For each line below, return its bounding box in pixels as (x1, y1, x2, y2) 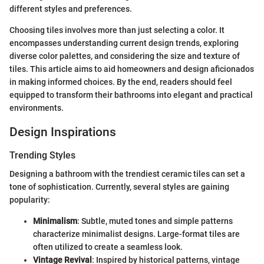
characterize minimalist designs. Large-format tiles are (33, 229, 240, 239)
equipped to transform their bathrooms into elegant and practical (9, 90, 253, 100)
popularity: (9, 195, 50, 205)
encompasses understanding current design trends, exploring (9, 38, 239, 48)
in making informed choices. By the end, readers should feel (9, 77, 232, 87)
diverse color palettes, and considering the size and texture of (9, 51, 240, 61)
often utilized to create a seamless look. (33, 242, 183, 252)
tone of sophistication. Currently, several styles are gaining (9, 182, 229, 192)
